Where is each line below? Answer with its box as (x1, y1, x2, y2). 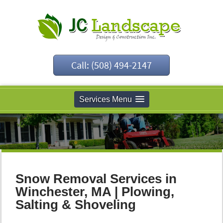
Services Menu (79, 95, 132, 104)
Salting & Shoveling (15, 197, 136, 213)
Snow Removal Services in (15, 171, 177, 187)
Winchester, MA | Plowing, (15, 184, 174, 200)
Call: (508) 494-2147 (71, 59, 152, 71)
